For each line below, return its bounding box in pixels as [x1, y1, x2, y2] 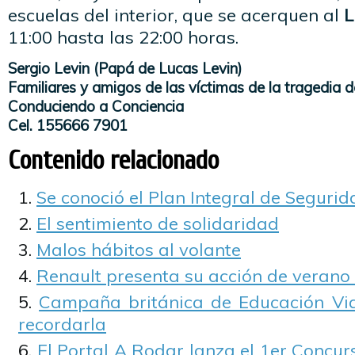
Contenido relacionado [8, 145, 219, 176]
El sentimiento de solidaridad [36, 212, 279, 235]
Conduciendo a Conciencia [8, 97, 184, 116]
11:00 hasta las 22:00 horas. [8, 26, 239, 48]
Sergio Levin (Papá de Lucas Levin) [8, 59, 242, 78]
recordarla [18, 313, 106, 335]
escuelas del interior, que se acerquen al [8, 4, 344, 26]
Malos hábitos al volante [36, 239, 241, 261]
